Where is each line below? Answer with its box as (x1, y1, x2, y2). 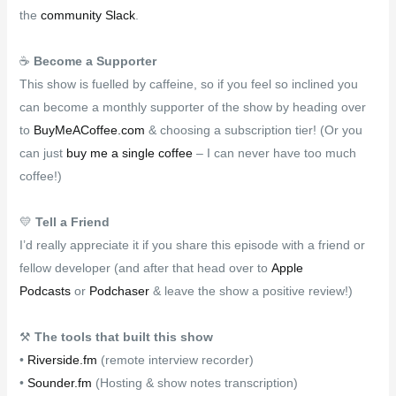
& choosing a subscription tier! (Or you (144, 122, 362, 137)
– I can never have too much (192, 145, 356, 160)
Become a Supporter (33, 53, 156, 68)
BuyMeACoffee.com (33, 122, 145, 137)
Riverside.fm (27, 352, 97, 367)
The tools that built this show (34, 329, 213, 344)
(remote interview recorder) (96, 352, 254, 367)
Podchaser (88, 283, 149, 298)
